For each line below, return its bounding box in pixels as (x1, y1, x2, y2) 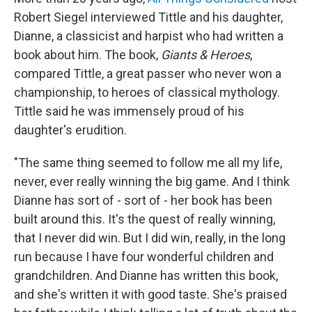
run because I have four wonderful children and (14, 249, 274, 265)
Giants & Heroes (161, 47, 250, 63)
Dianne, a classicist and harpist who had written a (14, 29, 283, 44)
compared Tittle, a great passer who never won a (14, 66, 281, 81)
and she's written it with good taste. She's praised (14, 287, 287, 302)
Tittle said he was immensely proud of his (14, 104, 244, 119)
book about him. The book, (14, 47, 161, 63)
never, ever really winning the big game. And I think (14, 174, 290, 189)
